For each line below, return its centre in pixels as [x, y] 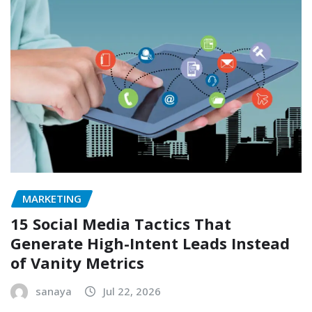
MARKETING [52, 198]
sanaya [54, 291]
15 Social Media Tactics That [121, 224]
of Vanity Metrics [77, 263]
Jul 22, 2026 [132, 291]
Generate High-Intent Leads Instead [150, 243]
